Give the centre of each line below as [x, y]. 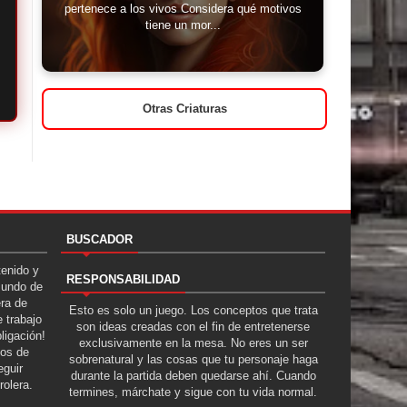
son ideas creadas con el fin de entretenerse [193, 326]
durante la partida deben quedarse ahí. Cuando [193, 375]
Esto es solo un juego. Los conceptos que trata [193, 310]
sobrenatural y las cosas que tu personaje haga [193, 359]
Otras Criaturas [184, 109]
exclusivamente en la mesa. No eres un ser [193, 342]
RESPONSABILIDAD [123, 279]
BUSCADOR [99, 239]
